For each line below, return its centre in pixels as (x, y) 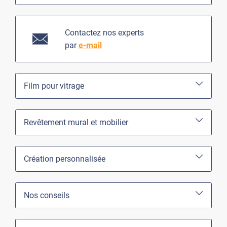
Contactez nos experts (104, 32)
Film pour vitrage (54, 86)
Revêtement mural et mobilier (76, 122)
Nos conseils (47, 195)
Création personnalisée (65, 159)
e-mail (90, 45)
